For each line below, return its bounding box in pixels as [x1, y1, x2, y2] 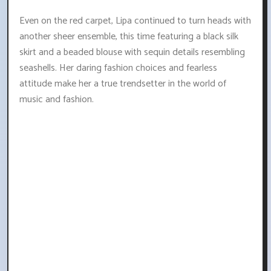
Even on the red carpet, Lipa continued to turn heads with [19, 13, 251, 30]
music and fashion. [19, 91, 94, 108]
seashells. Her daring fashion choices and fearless [19, 60, 217, 77]
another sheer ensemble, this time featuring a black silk [19, 28, 238, 45]
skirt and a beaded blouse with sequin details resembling [19, 44, 245, 61]
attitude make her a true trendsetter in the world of [19, 76, 226, 93]
